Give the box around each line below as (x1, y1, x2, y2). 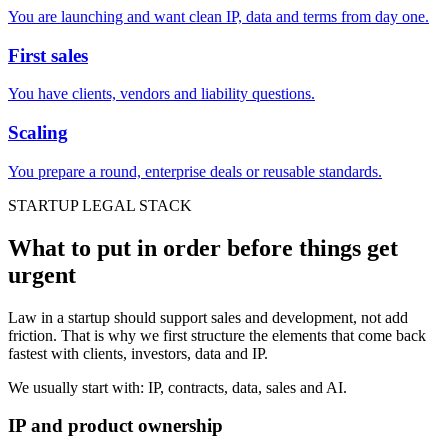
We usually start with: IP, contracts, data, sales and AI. (8, 378, 347, 396)
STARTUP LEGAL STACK (8, 196, 192, 214)
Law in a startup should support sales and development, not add (8, 308, 408, 326)
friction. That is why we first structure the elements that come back (8, 326, 426, 344)
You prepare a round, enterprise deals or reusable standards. (8, 162, 382, 180)
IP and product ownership (8, 415, 223, 437)
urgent (8, 261, 76, 288)
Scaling (8, 122, 68, 143)
